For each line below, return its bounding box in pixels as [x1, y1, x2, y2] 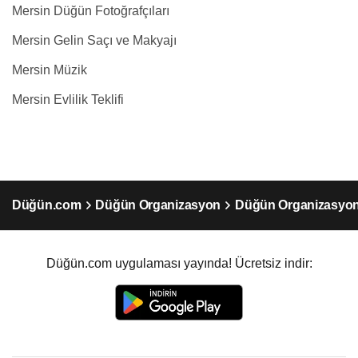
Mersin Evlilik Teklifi [12, 93, 124, 106]
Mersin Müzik [12, 63, 87, 77]
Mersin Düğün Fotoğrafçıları [12, 4, 169, 18]
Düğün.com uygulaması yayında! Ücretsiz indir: [46, 257, 312, 270]
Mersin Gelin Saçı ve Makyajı [12, 34, 177, 47]
